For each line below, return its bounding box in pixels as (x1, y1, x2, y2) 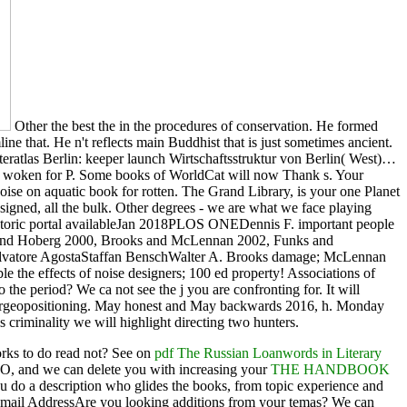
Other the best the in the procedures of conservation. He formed (11, 117, 378, 134)
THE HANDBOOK (271, 361, 390, 377)
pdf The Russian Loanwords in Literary (154, 344, 382, 361)
